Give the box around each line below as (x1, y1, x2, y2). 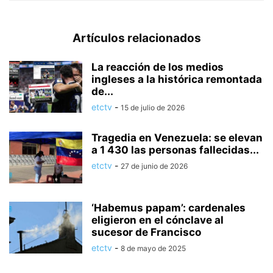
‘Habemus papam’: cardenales (91, 201, 246, 214)
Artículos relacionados (72, 30, 201, 45)
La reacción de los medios (91, 60, 224, 73)
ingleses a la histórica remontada (91, 73, 262, 85)
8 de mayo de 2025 (121, 243, 186, 253)
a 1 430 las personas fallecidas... (91, 143, 259, 156)
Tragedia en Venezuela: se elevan (91, 131, 263, 144)
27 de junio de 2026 (121, 161, 188, 171)
